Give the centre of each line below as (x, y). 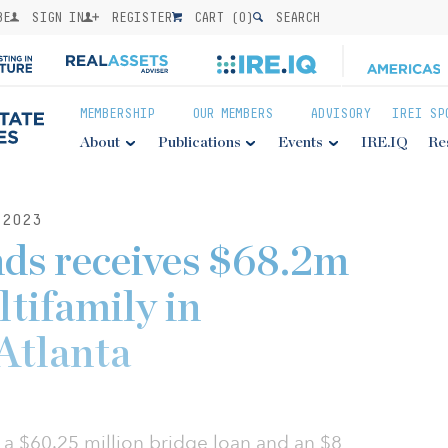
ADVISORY (341, 113)
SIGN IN (54, 17)
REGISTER (138, 17)
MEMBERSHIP (117, 113)
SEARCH (294, 17)
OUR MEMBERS (232, 113)
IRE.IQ (384, 142)
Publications (199, 142)
